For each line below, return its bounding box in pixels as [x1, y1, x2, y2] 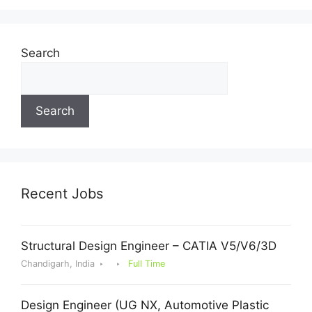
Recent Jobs [21, 185, 103, 202]
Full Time [127, 258, 165, 269]
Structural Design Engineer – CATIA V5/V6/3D [21, 238, 276, 253]
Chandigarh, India [21, 258, 95, 269]
